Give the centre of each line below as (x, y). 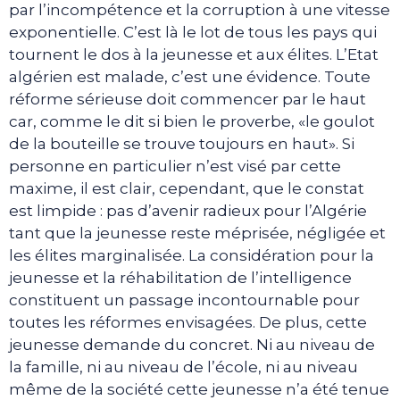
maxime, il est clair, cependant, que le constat (187, 189)
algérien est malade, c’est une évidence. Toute (190, 77)
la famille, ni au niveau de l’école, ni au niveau (183, 367)
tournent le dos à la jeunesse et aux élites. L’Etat (194, 55)
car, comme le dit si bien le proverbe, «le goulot (192, 122)
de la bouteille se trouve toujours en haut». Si (182, 144)
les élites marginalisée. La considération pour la (192, 256)
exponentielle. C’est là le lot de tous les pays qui (193, 33)
